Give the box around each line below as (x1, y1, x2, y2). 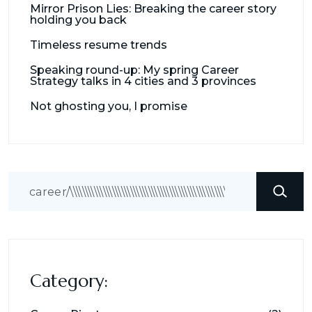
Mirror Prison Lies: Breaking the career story (30, 2, 276, 16)
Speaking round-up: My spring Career (30, 63, 239, 77)
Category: (30, 270, 108, 292)
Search (8, 173, 60, 196)
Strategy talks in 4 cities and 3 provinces (30, 75, 256, 88)
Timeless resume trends (30, 38, 167, 52)
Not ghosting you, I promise (30, 100, 187, 114)
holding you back (30, 13, 127, 27)
